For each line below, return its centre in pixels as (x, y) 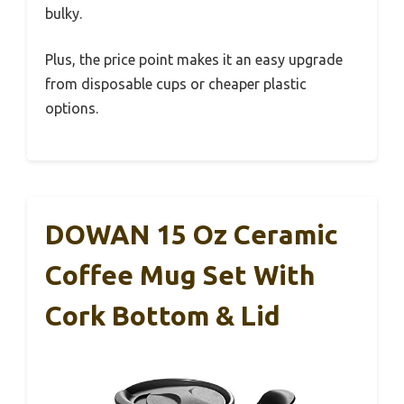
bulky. (64, 14)
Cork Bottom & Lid (163, 316)
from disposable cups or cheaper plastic (176, 84)
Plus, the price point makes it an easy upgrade (194, 60)
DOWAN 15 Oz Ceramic (192, 234)
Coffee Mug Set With (180, 275)
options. (72, 108)
